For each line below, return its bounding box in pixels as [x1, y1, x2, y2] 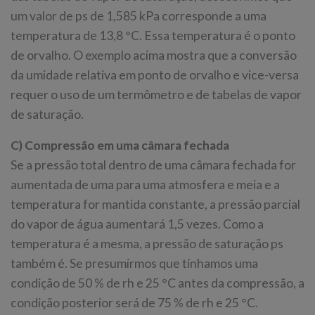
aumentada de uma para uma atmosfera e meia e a [11, 177, 280, 193]
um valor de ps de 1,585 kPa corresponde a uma [11, 8, 266, 24]
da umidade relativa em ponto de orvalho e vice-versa [11, 67, 299, 83]
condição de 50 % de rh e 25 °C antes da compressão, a [11, 276, 304, 291]
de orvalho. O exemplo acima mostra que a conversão [11, 48, 297, 63]
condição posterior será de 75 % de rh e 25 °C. [11, 295, 258, 311]
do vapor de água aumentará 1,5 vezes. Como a [11, 217, 264, 232]
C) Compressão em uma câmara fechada [11, 138, 229, 153]
